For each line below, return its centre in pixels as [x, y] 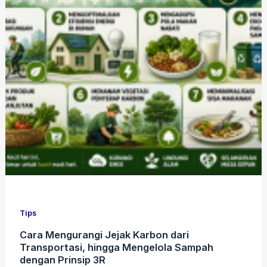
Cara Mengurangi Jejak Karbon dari [105, 235]
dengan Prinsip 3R [63, 260]
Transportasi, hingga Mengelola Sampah [117, 247]
